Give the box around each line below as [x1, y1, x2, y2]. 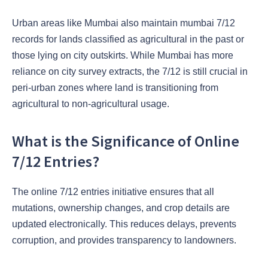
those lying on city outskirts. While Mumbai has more [12, 50, 233, 60]
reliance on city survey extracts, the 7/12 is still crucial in [12, 66, 248, 77]
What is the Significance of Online [12, 131, 239, 151]
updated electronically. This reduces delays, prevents [12, 219, 236, 230]
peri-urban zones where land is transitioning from [12, 82, 218, 93]
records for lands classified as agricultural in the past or [12, 33, 244, 44]
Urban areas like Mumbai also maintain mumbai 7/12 [12, 17, 235, 28]
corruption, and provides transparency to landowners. [12, 235, 236, 246]
